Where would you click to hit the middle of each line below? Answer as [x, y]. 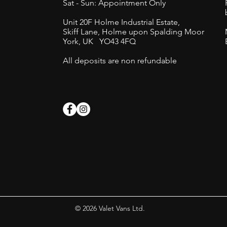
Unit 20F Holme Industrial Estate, [121, 22]
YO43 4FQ [118, 42]
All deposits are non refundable [121, 61]
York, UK [81, 42]
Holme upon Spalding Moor [153, 32]
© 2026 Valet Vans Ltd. [110, 209]
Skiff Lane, [82, 32]
